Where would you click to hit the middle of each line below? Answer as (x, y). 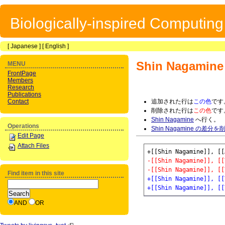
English (55, 46)
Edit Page (31, 136)
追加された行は (172, 101)
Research (21, 87)
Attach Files (33, 146)
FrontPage (22, 73)
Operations (23, 126)
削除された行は (172, 110)
